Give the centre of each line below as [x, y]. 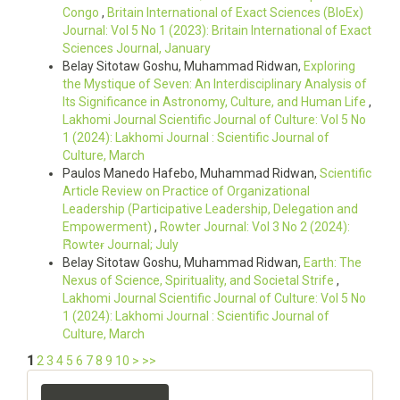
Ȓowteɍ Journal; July [121, 245]
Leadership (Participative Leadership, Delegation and [210, 209]
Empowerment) [108, 227]
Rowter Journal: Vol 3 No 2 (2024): [255, 227]
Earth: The [333, 262]
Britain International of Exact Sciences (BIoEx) [235, 12]
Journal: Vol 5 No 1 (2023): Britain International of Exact [217, 30]
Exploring [329, 66]
